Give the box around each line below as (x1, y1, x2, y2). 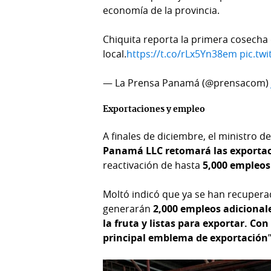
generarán (103, 201, 154, 215)
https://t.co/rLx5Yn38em (126, 47, 238, 60)
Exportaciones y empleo (103, 105, 206, 114)
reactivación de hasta (103, 158, 203, 172)
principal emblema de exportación (103, 230, 269, 244)
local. (103, 47, 127, 60)
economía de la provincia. (103, 3, 220, 17)
